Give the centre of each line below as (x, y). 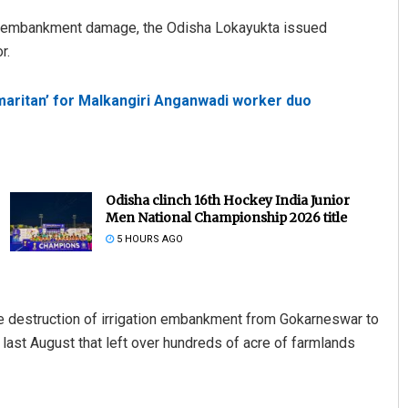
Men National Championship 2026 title (226, 218)
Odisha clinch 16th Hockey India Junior (227, 201)
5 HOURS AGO (148, 240)
